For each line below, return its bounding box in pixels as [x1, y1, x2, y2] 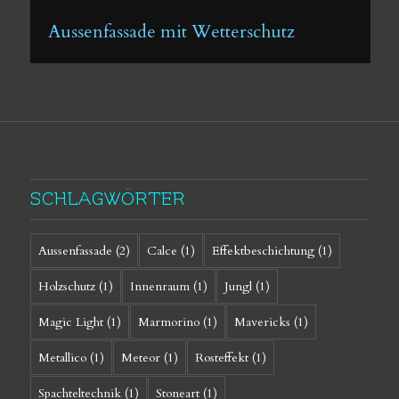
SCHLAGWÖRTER [29, 188, 185, 209]
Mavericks [233, 313, 290, 330]
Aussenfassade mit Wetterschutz [47, 19, 295, 44]
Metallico [37, 348, 86, 366]
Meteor [120, 348, 160, 366]
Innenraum [129, 277, 190, 295]
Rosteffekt [194, 348, 248, 366]
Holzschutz [37, 277, 95, 295]
